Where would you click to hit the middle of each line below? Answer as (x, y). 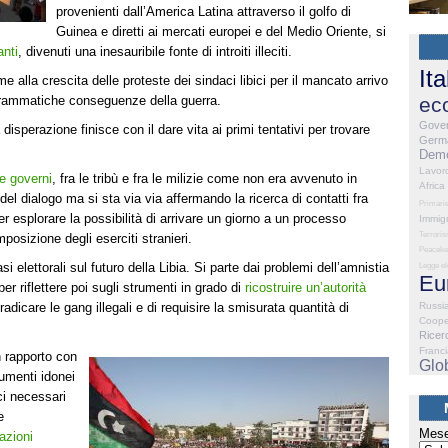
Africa (432, 185)
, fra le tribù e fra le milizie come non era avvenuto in (204, 178)
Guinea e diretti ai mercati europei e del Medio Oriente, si (221, 31)
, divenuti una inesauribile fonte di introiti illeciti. (155, 51)
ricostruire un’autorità (305, 287)
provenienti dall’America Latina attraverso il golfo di (203, 11)
